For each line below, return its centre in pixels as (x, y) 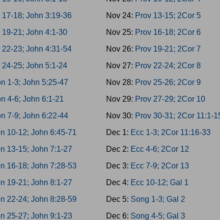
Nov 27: (120, 66)
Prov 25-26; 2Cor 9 (168, 82)
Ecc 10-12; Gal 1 (159, 182)
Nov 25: (120, 32)
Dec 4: (118, 182)
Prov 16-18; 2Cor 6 (168, 32)
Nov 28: (120, 82)
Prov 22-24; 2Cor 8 (168, 66)
